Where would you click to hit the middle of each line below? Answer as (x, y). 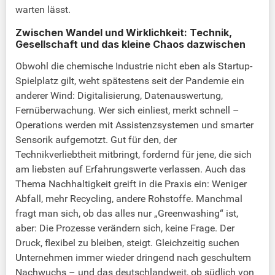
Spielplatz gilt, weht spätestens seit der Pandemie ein (130, 81)
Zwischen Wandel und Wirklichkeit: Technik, (124, 33)
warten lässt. (43, 10)
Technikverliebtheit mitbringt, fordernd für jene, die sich (134, 155)
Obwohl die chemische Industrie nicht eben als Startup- (134, 66)
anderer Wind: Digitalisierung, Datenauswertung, (119, 96)
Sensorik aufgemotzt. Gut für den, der (96, 140)
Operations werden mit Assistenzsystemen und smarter (134, 125)
